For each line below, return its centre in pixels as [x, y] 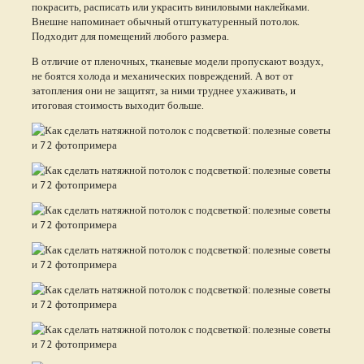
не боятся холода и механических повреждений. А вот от [162, 75]
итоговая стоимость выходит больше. [117, 104]
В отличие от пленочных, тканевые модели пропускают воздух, [177, 61]
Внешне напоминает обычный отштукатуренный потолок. [165, 21]
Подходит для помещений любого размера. [130, 35]
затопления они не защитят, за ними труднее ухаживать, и [163, 90]
